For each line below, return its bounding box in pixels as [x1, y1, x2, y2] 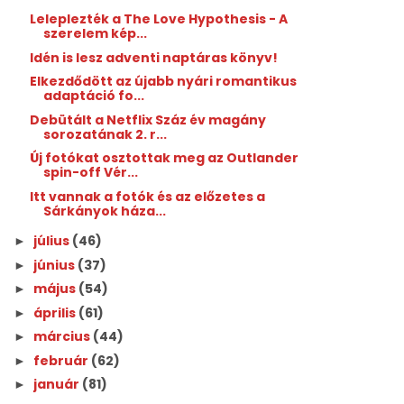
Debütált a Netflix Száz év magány [30, 110, 267, 129]
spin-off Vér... [43, 163, 139, 181]
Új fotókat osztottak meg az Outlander [30, 149, 299, 167]
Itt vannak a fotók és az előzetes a [30, 187, 266, 206]
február [33, 351, 92, 370]
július [33, 232, 73, 250]
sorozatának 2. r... [43, 124, 168, 143]
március [33, 327, 94, 345]
